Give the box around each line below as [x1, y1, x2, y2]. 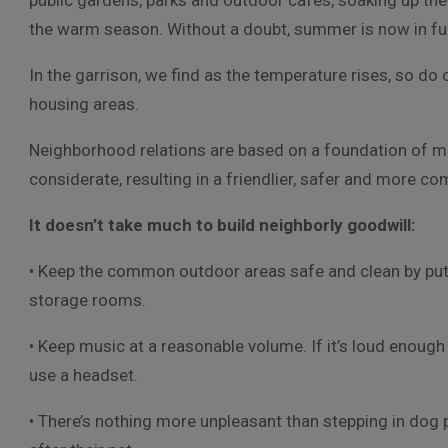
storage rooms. [29, 290, 146, 310]
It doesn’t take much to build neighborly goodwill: [29, 215, 423, 235]
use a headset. [29, 365, 138, 385]
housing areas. [29, 94, 139, 114]
